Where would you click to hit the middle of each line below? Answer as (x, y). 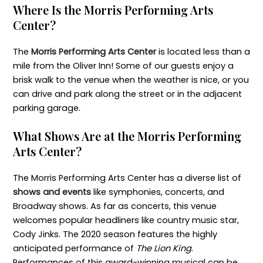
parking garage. (46, 108)
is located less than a (203, 51)
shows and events (52, 192)
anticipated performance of (74, 249)
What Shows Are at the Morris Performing (127, 136)
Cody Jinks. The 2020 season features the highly (115, 235)
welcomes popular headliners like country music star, (126, 220)
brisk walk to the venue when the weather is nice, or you (131, 80)
